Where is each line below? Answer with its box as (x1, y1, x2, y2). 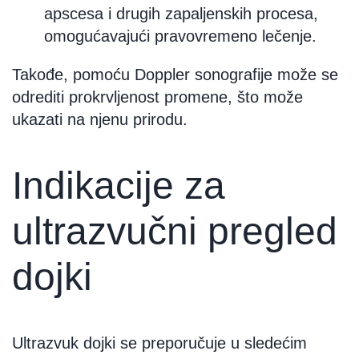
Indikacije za (12, 163, 225, 207)
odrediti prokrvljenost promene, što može (12, 87, 303, 106)
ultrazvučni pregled (12, 209, 337, 252)
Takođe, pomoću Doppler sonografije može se (12, 65, 338, 83)
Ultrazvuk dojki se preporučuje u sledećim (12, 333, 307, 352)
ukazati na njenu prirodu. (12, 110, 188, 128)
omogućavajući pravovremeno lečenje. (44, 26, 317, 45)
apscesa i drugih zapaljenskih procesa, (44, 4, 318, 22)
